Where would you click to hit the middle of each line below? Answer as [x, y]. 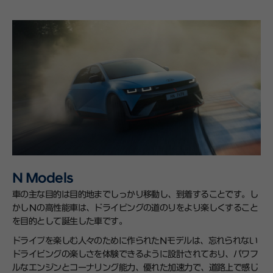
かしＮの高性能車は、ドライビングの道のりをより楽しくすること [135, 208]
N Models [43, 178]
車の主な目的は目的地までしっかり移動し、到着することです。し [135, 195]
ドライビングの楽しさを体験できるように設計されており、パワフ [135, 255]
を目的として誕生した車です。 [70, 222]
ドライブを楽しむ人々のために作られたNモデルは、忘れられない [135, 241]
